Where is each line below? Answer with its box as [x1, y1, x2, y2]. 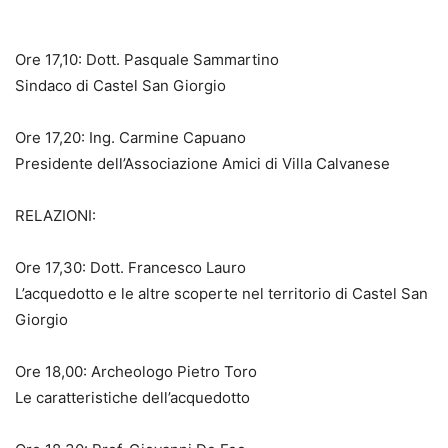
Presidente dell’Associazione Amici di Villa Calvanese [15, 153, 390, 173]
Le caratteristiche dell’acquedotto [15, 387, 250, 407]
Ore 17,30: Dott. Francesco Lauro [15, 257, 246, 277]
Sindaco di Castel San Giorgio [15, 75, 226, 95]
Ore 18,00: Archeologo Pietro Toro [15, 361, 257, 381]
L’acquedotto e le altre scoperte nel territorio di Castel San [15, 283, 428, 303]
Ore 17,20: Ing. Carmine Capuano [15, 127, 246, 147]
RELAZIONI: [15, 205, 96, 225]
